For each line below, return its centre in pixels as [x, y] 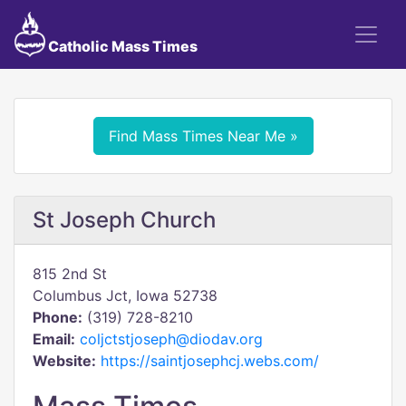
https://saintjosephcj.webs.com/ [210, 361]
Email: [54, 339]
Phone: [58, 317]
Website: [64, 361]
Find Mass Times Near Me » [203, 136]
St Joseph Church [124, 220]
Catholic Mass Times [121, 46]
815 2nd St [70, 274]
